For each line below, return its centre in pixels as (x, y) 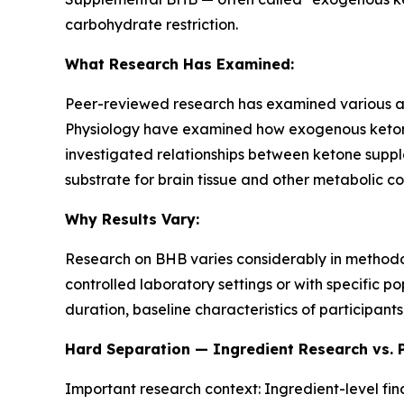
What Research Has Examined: (179, 64)
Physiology (102, 129)
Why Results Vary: (132, 219)
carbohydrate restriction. (151, 24)
